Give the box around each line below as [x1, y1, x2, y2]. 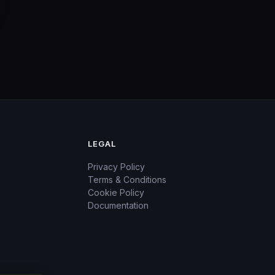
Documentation [88, 200, 149, 211]
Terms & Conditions [88, 174, 167, 185]
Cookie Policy [88, 187, 145, 198]
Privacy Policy [88, 161, 145, 172]
